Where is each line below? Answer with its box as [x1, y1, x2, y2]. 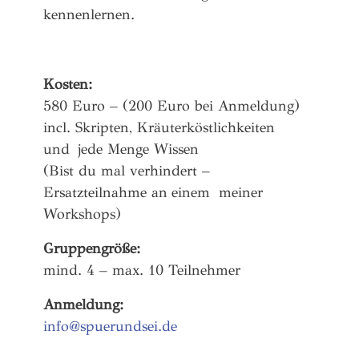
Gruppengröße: [43, 240, 140, 258]
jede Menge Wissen [78, 139, 203, 158]
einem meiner [171, 183, 263, 201]
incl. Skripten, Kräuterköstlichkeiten [43, 118, 275, 136]
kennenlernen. [43, 5, 135, 23]
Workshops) [43, 204, 121, 223]
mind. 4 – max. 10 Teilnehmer [43, 261, 240, 280]
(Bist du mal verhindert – [43, 161, 210, 179]
